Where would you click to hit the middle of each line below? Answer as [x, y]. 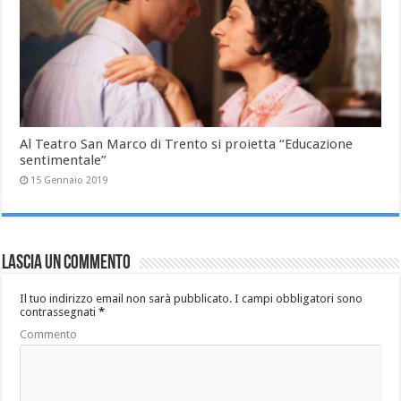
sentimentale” [64, 160]
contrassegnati [60, 311]
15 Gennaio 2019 [69, 180]
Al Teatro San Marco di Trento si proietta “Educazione [187, 144]
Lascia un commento [67, 263]
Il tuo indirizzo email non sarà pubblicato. [126, 298]
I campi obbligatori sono [298, 298]
